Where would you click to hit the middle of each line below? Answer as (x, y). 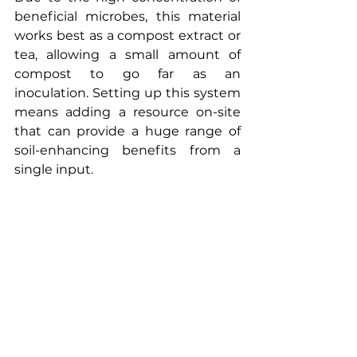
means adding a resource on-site (127, 112)
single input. (54, 169)
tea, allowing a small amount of (127, 54)
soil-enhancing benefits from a (127, 150)
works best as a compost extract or (127, 35)
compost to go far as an (127, 73)
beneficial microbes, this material (127, 16)
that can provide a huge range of (127, 131)
